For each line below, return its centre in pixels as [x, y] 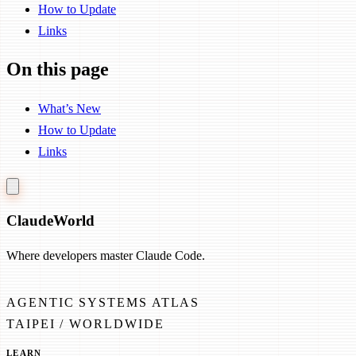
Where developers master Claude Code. [106, 256]
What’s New [70, 108]
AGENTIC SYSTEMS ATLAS [103, 303]
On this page [58, 69]
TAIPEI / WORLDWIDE [85, 324]
